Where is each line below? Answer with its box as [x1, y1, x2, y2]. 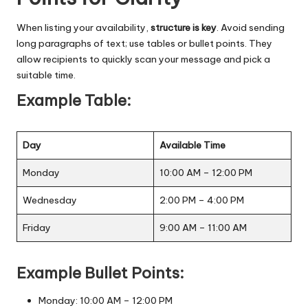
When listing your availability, [16, 21, 151, 34]
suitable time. [16, 68, 76, 81]
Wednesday [23, 193, 77, 206]
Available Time [159, 138, 225, 151]
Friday [23, 221, 51, 234]
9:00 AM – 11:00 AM [159, 221, 247, 234]
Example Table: [16, 90, 131, 110]
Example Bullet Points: [16, 263, 184, 283]
